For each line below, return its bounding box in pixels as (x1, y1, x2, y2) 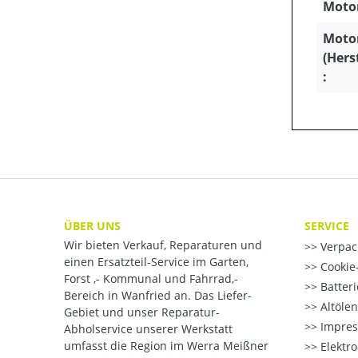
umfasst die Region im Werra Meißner (64, 338, 268, 354)
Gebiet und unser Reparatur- (64, 304, 220, 320)
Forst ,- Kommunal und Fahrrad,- (64, 271, 238, 287)
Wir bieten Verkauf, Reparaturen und (64, 237, 262, 253)
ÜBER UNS (64, 218, 121, 233)
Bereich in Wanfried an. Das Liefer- (64, 288, 252, 304)
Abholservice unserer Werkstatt (64, 321, 233, 337)
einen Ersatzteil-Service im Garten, (64, 254, 249, 270)
